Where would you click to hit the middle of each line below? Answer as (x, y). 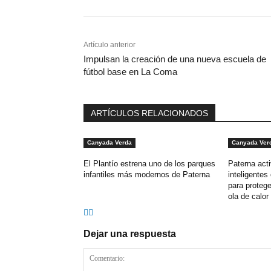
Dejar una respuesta (130, 234)
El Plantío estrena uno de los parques (149, 164)
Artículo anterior (109, 45)
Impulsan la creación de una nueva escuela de (175, 59)
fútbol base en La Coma (130, 72)
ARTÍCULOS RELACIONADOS (149, 113)
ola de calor (248, 197)
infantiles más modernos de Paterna (147, 175)
